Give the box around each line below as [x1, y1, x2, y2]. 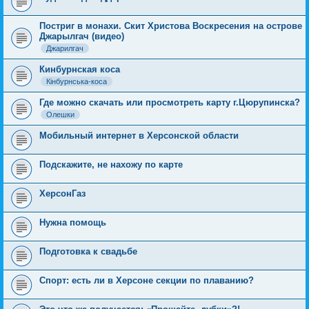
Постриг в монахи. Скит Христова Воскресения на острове [39, 20, 302, 31]
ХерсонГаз [39, 188, 86, 199]
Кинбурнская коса [39, 63, 120, 74]
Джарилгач [46, 43, 83, 52]
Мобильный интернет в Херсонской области [39, 130, 239, 141]
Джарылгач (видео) [39, 30, 124, 41]
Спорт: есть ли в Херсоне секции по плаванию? [39, 275, 254, 286]
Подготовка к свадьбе [39, 246, 137, 257]
